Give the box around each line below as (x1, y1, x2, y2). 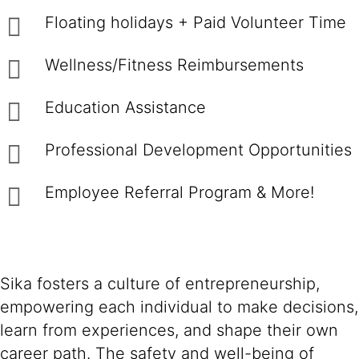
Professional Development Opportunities (45, 140, 352, 159)
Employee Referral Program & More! (45, 183, 314, 202)
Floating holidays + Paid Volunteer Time (45, 13, 346, 32)
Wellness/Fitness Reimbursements (45, 55, 304, 75)
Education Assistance (45, 98, 206, 117)
